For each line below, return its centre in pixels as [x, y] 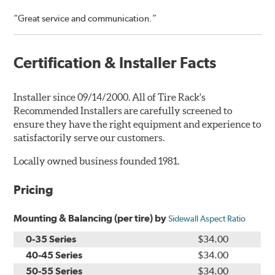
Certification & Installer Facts [115, 63]
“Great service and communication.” [85, 18]
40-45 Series [54, 255]
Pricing [34, 190]
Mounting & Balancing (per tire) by [91, 219]
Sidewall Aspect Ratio [207, 219]
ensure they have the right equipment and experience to [137, 124]
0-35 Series [51, 239]
